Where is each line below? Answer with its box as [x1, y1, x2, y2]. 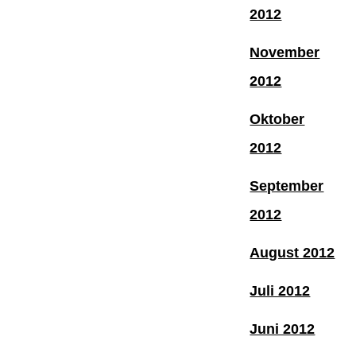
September [250, 177, 324, 194]
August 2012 [250, 244, 335, 261]
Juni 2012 [250, 320, 315, 337]
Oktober [250, 110, 305, 127]
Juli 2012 [250, 282, 311, 299]
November [250, 44, 320, 60]
